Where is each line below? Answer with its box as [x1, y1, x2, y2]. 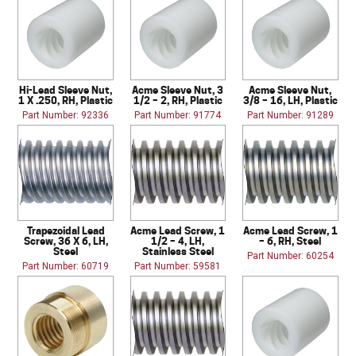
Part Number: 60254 [246, 250, 334, 261]
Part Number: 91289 [246, 109, 334, 121]
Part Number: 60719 [22, 260, 110, 272]
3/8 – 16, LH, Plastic [242, 93, 338, 106]
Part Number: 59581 [134, 260, 222, 272]
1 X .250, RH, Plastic [18, 93, 114, 106]
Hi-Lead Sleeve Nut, [19, 83, 113, 96]
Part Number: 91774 [134, 109, 222, 121]
